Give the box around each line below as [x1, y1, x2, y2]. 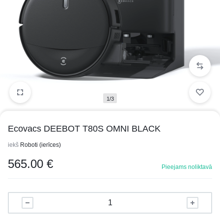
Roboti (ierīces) [20, 141, 61, 148]
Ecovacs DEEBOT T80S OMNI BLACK [8, 124, 161, 134]
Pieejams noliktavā [162, 164, 212, 170]
